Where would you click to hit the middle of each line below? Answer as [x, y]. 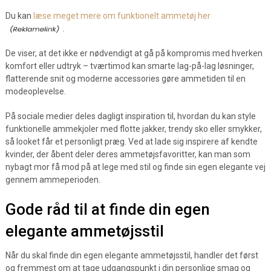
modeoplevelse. [35, 91]
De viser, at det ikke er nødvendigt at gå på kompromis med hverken [134, 53]
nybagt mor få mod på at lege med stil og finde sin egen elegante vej [135, 167]
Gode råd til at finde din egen [107, 209]
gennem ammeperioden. [53, 180]
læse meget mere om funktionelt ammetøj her [122, 16]
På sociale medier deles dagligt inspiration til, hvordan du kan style [130, 116]
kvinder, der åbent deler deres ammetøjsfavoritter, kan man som [128, 154]
